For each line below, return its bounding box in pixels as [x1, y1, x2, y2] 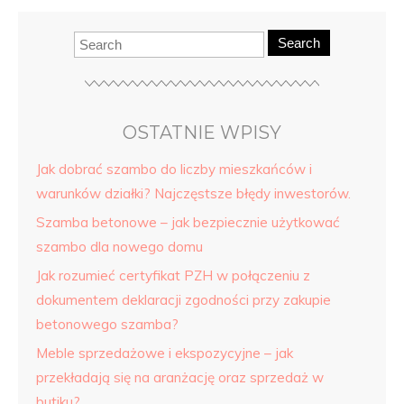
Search [278, 35, 320, 50]
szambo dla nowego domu [36, 238, 203, 255]
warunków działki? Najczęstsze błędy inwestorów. [36, 185, 351, 202]
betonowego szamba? [36, 316, 179, 333]
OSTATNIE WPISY [123, 122, 281, 143]
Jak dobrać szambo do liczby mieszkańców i [36, 161, 312, 178]
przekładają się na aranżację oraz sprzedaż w [36, 369, 324, 386]
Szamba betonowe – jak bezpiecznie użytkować [36, 214, 340, 231]
